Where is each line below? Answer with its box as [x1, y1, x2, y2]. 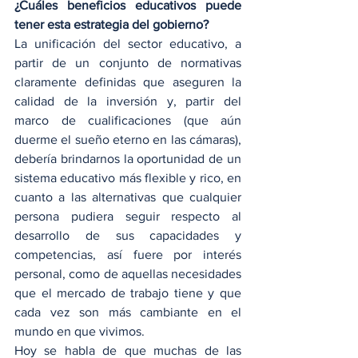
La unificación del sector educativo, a [14, 37, 241, 50]
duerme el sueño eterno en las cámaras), [14, 133, 241, 146]
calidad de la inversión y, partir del [14, 94, 241, 108]
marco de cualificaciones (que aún [14, 113, 241, 127]
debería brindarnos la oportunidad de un [14, 152, 241, 165]
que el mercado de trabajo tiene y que [14, 286, 241, 300]
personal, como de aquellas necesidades [14, 267, 241, 280]
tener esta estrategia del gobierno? [14, 18, 209, 31]
